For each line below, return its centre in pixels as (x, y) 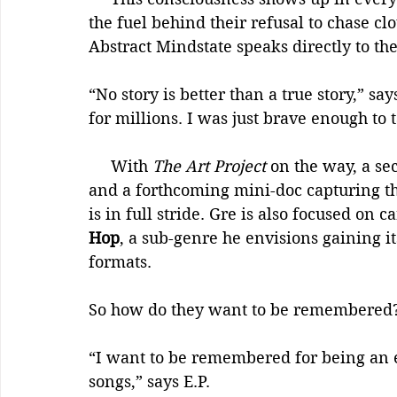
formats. (120, 262)
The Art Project (209, 166)
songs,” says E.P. (149, 381)
